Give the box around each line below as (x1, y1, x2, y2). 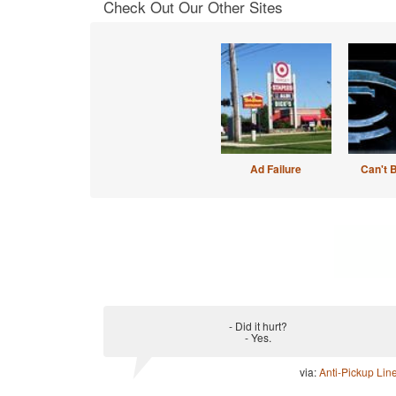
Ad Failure (250, 161, 301, 177)
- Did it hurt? (229, 318, 287, 333)
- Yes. (245, 330, 271, 345)
